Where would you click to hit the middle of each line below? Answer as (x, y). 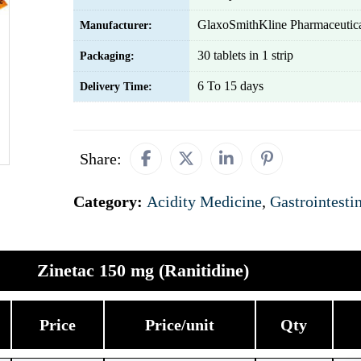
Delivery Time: (116, 87)
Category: (110, 201)
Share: (101, 159)
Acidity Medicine (204, 201)
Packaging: (107, 56)
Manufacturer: (116, 25)
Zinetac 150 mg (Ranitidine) (143, 270)
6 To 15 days (230, 86)
